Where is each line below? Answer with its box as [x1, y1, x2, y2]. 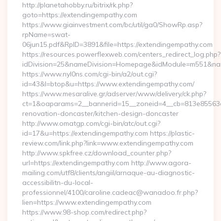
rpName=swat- [22, 30, 71, 39]
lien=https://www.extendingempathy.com [22, 198, 151, 207]
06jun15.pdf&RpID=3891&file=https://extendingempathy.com [22, 40, 213, 49]
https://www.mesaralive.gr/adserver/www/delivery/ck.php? [22, 89, 206, 98]
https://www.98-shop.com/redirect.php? [22, 208, 147, 217]
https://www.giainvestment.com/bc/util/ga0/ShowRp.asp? [22, 20, 202, 29]
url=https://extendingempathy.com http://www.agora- [22, 158, 191, 167]
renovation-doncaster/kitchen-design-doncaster [22, 109, 179, 118]
